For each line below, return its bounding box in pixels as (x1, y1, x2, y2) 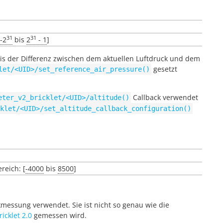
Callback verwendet (131, 93, 198, 102)
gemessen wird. (32, 211, 87, 220)
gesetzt (151, 64, 177, 74)
